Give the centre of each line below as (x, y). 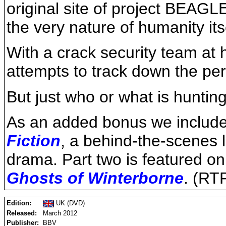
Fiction (34, 140)
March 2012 (60, 213)
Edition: (19, 203)
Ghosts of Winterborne (95, 178)
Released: (22, 213)
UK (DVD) (69, 203)
